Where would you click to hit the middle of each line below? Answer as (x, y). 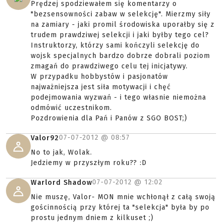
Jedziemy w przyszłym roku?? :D (89, 163)
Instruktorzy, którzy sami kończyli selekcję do (115, 45)
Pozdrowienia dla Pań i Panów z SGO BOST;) (109, 118)
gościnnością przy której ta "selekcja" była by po (120, 207)
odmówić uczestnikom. (71, 108)
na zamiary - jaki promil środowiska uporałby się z (123, 25)
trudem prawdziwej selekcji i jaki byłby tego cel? (120, 35)
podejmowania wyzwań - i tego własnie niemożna (118, 97)
